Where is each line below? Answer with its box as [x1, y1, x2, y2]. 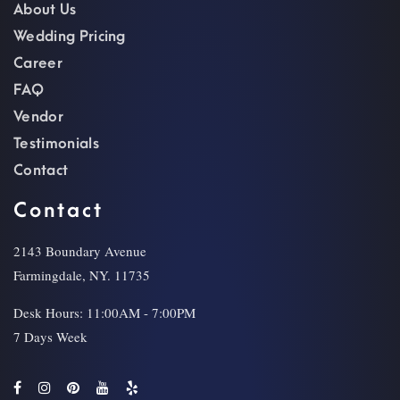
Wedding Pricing [13, 29, 126, 46]
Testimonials [13, 136, 99, 153]
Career [13, 55, 62, 72]
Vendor [13, 109, 63, 126]
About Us [13, 2, 77, 19]
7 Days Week [13, 328, 87, 346]
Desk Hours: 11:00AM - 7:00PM [13, 304, 196, 322]
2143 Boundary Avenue [13, 242, 146, 261]
